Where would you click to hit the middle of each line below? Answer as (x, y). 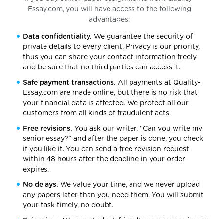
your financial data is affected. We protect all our (106, 103)
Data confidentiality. (58, 37)
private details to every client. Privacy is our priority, (112, 47)
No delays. (41, 185)
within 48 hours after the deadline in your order (104, 160)
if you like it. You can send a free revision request (106, 149)
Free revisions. (48, 129)
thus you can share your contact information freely (110, 57)
